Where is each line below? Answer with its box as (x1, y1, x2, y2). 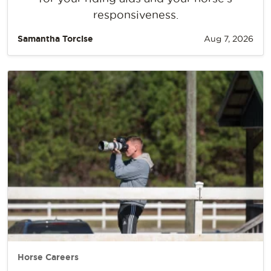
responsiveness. (93, 9, 178, 21)
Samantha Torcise (18, 34, 93, 44)
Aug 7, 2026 (204, 34, 253, 44)
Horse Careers (18, 252, 79, 262)
